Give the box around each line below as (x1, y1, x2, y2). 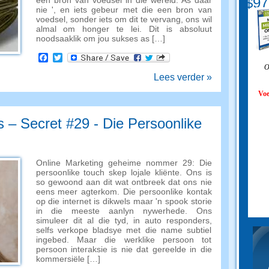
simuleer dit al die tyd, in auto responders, (35, 216, 212, 225)
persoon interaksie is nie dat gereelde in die (35, 244, 212, 254)
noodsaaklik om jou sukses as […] (35, 34, 165, 43)
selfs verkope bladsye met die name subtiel (35, 225, 212, 235)
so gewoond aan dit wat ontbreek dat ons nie (35, 177, 212, 187)
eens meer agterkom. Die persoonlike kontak (35, 187, 212, 196)
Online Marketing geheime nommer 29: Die (35, 158, 212, 168)
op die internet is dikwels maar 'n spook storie (35, 196, 212, 206)
